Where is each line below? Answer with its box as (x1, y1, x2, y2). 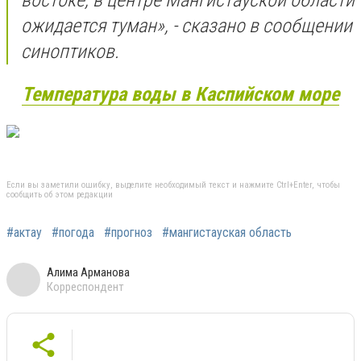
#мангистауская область (162, 224, 292, 240)
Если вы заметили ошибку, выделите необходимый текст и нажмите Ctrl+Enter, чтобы (6, 179, 340, 190)
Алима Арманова (47, 264, 130, 280)
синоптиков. (21, 39, 119, 63)
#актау (6, 224, 42, 240)
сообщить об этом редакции (6, 189, 113, 200)
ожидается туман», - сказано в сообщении (21, 14, 352, 37)
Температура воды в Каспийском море (22, 83, 339, 106)
